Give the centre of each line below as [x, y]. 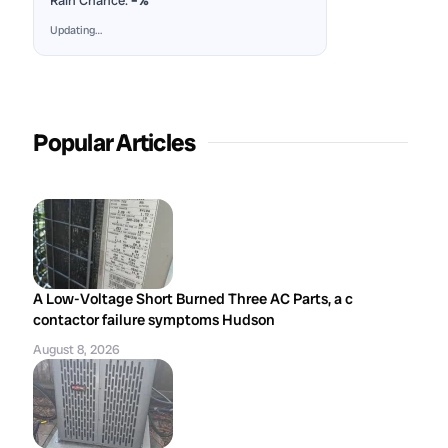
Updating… [76, 30]
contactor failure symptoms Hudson [154, 320]
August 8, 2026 [77, 349]
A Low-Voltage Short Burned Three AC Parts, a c [193, 299]
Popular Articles [114, 142]
